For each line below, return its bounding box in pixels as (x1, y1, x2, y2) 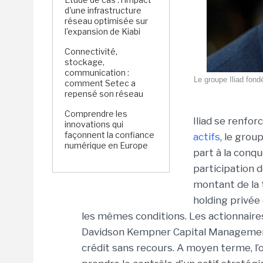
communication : (65, 68, 129, 77)
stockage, (65, 57, 104, 67)
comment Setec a (65, 78, 136, 88)
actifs (193, 131, 220, 143)
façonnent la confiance (65, 130, 154, 140)
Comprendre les (65, 109, 127, 119)
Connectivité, (65, 46, 117, 56)
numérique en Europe (65, 140, 148, 150)
